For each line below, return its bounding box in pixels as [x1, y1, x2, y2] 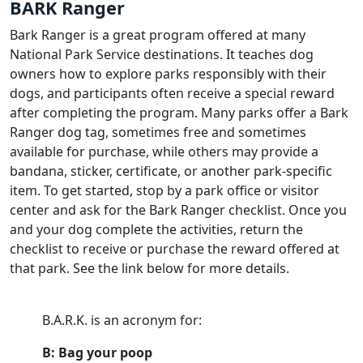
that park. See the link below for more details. [10, 259, 289, 277]
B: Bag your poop [42, 344, 152, 361]
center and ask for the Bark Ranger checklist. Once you [10, 201, 347, 219]
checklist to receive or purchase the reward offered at [10, 240, 340, 258]
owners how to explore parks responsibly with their [10, 65, 327, 83]
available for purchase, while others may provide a [10, 143, 318, 160]
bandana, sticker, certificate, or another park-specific [10, 162, 332, 180]
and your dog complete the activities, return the [10, 220, 303, 238]
